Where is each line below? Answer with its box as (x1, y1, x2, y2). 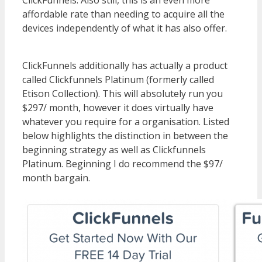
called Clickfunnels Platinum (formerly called (22, 73, 214, 86)
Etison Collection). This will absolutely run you (22, 87, 223, 100)
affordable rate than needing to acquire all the (22, 7, 225, 20)
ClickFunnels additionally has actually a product (22, 58, 227, 72)
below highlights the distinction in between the (22, 129, 228, 142)
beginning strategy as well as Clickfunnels (22, 143, 206, 156)
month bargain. (22, 171, 92, 184)
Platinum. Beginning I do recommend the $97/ (22, 157, 223, 170)
